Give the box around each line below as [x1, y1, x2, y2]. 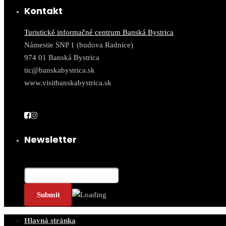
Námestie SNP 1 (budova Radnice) [24, 41, 133, 49]
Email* [24, 157, 44, 165]
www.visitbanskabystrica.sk [24, 79, 111, 87]
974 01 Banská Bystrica [24, 53, 99, 62]
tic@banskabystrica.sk [24, 66, 95, 75]
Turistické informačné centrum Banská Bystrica [24, 28, 174, 37]
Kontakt [24, 5, 63, 18]
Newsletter [24, 133, 77, 146]
